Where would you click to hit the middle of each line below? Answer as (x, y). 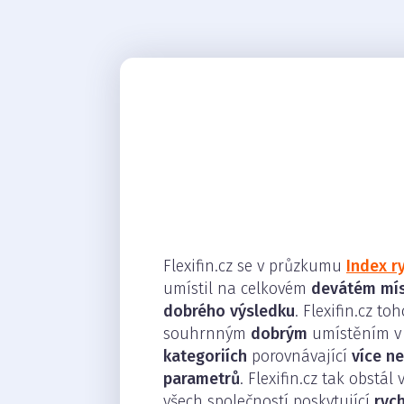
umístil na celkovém (237, 289)
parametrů (202, 379)
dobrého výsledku (229, 311)
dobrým (281, 334)
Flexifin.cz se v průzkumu (255, 266)
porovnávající (299, 356)
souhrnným (207, 334)
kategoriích (205, 356)
